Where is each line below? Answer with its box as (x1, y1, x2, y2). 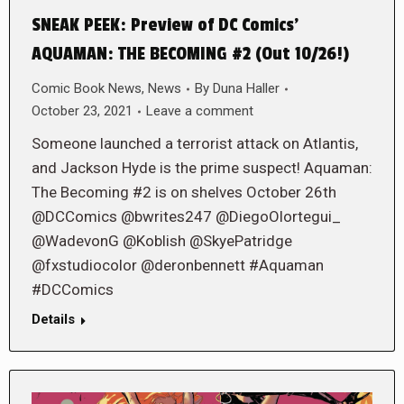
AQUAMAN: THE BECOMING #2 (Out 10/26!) (32, 43, 349, 66)
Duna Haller (213, 80, 280, 97)
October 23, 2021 (32, 103, 133, 120)
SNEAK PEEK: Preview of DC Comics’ (32, 14, 298, 37)
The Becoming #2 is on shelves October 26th (32, 183, 336, 202)
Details (32, 311, 75, 328)
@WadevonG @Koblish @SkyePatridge (32, 232, 292, 251)
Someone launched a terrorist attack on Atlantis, (32, 134, 358, 153)
